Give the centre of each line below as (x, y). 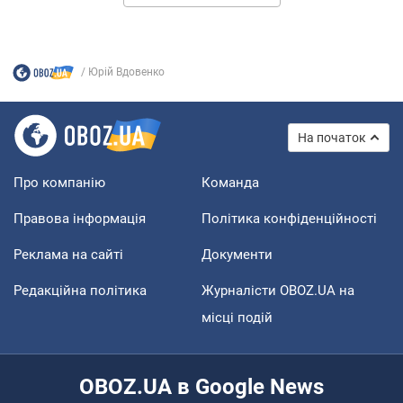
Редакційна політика (80, 290)
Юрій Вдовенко (126, 72)
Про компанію (59, 182)
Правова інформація (80, 218)
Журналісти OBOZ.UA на (278, 290)
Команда (230, 182)
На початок (332, 137)
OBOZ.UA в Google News (201, 386)
